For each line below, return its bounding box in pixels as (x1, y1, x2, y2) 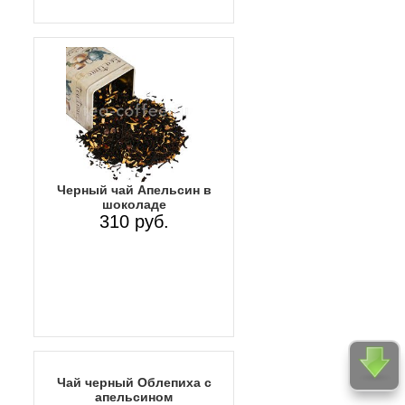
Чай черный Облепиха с (56, 375, 212, 391)
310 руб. (99, 212, 169, 232)
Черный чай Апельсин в (56, 183, 212, 198)
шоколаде (101, 197, 166, 212)
